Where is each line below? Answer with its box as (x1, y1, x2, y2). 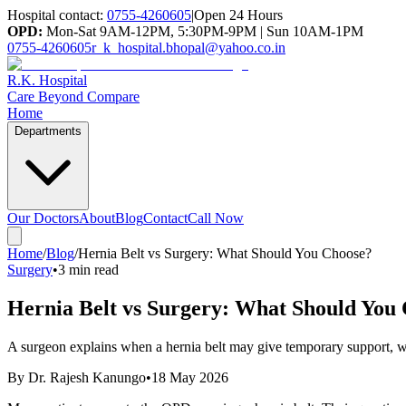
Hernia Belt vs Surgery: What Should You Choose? (78, 246, 372, 261)
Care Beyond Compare (7, 89, 140, 104)
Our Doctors (7, 210, 79, 226)
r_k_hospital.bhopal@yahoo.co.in (92, 40, 285, 55)
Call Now (188, 210, 244, 226)
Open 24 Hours (194, 7, 283, 23)
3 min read (58, 262, 119, 277)
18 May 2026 (151, 369, 228, 385)
